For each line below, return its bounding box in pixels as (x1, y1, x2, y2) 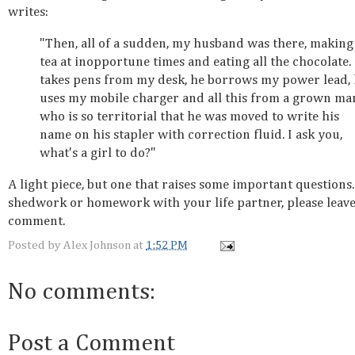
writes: (8, 5, 48, 19)
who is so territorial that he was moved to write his (40, 109, 339, 124)
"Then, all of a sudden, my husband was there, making (40, 36, 353, 51)
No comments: (8, 281, 155, 305)
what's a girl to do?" (40, 146, 156, 160)
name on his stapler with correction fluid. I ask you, (40, 128, 342, 142)
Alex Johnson (63, 239, 131, 252)
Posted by (8, 239, 63, 252)
